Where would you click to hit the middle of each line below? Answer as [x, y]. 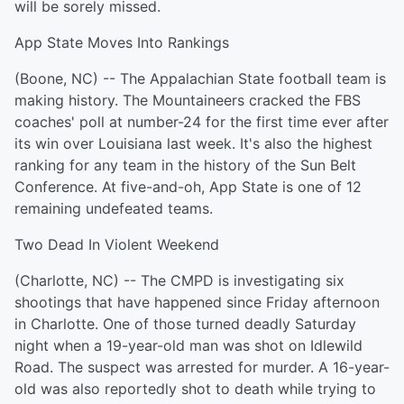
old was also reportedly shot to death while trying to [195, 389]
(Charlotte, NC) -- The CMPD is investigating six [179, 280]
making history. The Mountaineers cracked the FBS [188, 100]
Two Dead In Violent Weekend [117, 244]
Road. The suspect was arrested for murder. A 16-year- [202, 367]
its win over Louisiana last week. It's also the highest [193, 143]
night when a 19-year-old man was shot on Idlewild [188, 345]
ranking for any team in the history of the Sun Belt [185, 165]
